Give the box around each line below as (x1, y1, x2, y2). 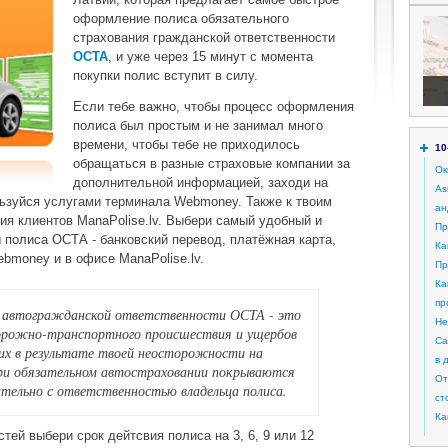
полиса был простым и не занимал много (73, 118, 323, 133)
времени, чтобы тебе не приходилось (73, 137, 300, 152)
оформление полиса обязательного (73, 11, 289, 26)
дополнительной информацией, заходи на (73, 175, 328, 190)
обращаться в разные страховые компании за (73, 156, 350, 171)
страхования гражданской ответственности (73, 30, 335, 45)
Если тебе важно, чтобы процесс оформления (73, 99, 354, 114)
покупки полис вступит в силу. (73, 68, 258, 83)
